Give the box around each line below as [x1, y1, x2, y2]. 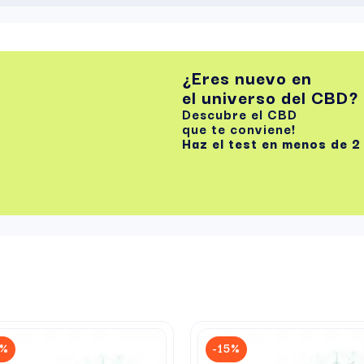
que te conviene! [182, 119, 296, 139]
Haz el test [182, 133, 262, 154]
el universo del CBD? [182, 84, 358, 110]
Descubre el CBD [182, 104, 301, 124]
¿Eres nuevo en [182, 64, 312, 91]
